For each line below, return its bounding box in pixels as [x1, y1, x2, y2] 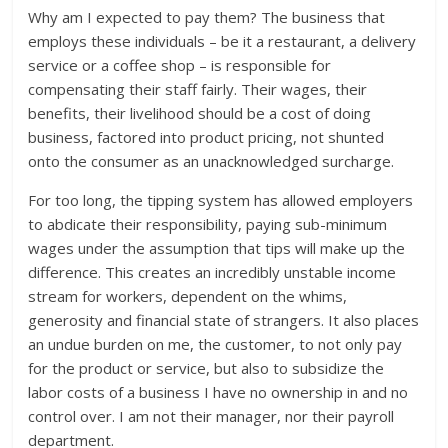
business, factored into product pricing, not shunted [28, 127, 385, 148]
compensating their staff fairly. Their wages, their [28, 79, 368, 100]
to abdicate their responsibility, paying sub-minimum [28, 214, 388, 235]
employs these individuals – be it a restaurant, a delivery [28, 31, 417, 52]
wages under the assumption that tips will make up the [28, 238, 406, 259]
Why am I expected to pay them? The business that [28, 7, 386, 28]
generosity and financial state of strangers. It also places [28, 310, 420, 331]
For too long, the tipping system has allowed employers [28, 190, 414, 211]
